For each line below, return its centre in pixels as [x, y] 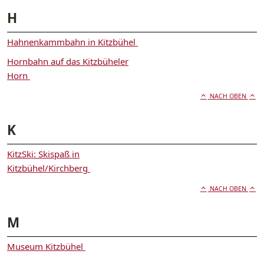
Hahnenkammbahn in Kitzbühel [72, 42]
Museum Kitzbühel [46, 247]
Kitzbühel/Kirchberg [49, 168]
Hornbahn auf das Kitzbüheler [68, 62]
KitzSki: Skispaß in [43, 154]
